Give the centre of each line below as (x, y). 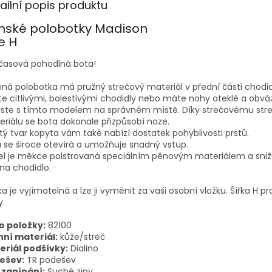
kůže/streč (81, 237)
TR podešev (50, 260)
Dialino (83, 249)
